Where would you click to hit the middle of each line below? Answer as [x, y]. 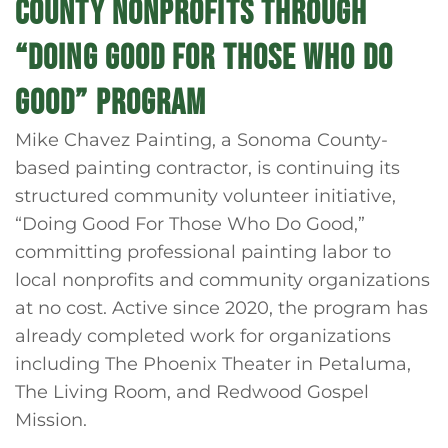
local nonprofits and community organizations [222, 279]
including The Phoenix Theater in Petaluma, [213, 363]
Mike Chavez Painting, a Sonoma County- [201, 139]
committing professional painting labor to [203, 251]
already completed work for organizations [203, 335]
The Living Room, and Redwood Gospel [192, 391]
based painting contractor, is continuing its [207, 167]
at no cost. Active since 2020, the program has [221, 307]
